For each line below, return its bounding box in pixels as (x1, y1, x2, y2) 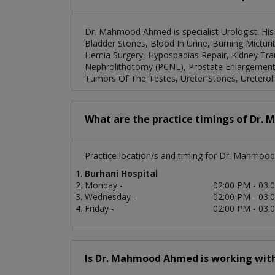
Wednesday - (85, 191, 136, 203)
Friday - (85, 203, 114, 215)
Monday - (85, 179, 123, 192)
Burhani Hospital (85, 168, 158, 180)
